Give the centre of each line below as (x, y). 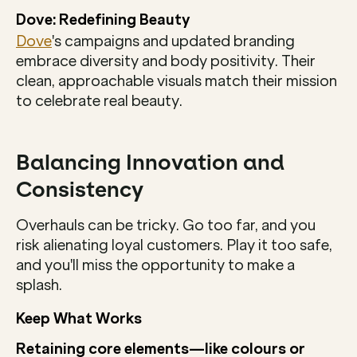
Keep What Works (79, 318)
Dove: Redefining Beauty (103, 20)
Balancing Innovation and (150, 162)
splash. (39, 285)
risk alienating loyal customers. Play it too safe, (174, 245)
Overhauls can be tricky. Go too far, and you (166, 225)
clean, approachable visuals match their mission (177, 81)
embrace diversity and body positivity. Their (166, 61)
